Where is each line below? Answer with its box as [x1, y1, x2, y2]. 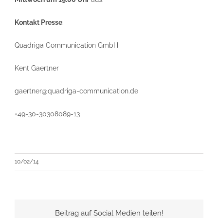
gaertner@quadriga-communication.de [15, 87, 138, 95]
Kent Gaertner [15, 64, 59, 72]
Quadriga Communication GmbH [15, 41, 118, 49]
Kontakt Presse [15, 18, 62, 26]
